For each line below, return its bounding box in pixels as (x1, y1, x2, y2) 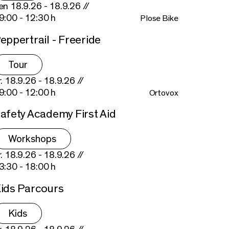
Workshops (8, 134, 56, 145)
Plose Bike (140, 13, 178, 22)
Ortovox (149, 88, 178, 97)
